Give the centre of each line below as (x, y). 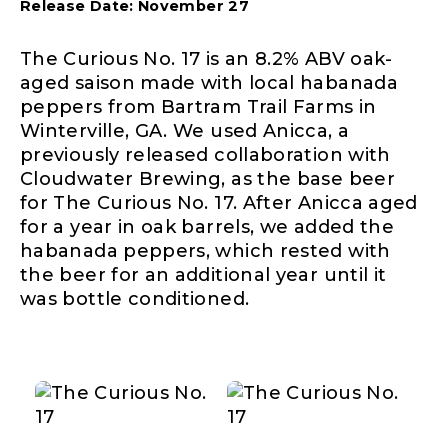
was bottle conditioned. (135, 298)
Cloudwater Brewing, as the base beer (207, 178)
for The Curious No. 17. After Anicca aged (219, 202)
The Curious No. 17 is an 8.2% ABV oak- (206, 58)
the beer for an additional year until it (203, 274)
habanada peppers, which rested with (205, 250)
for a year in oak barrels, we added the (207, 226)
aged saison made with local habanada (209, 82)
